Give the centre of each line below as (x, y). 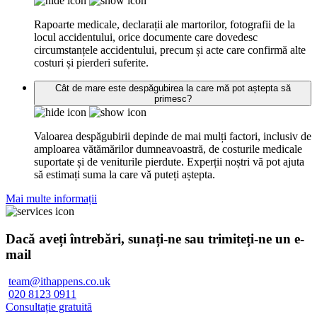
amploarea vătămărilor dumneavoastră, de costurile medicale (168, 149)
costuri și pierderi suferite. (91, 62)
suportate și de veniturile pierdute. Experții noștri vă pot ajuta (169, 161)
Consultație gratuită (49, 307)
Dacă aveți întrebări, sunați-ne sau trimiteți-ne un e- (155, 238)
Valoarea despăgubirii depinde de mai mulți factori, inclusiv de (173, 136)
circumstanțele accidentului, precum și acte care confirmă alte (170, 50)
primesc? (173, 98)
